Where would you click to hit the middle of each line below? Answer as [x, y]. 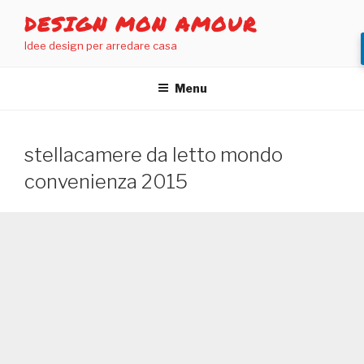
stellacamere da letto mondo [154, 154]
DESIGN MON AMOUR [141, 24]
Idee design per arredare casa [101, 45]
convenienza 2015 [106, 181]
